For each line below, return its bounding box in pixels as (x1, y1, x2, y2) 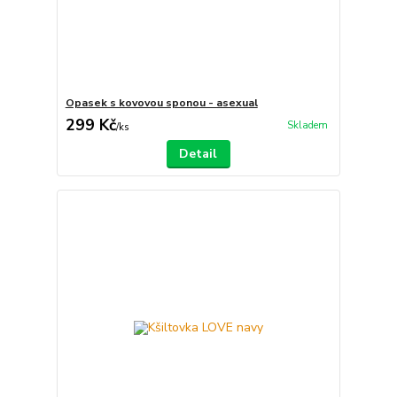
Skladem (286, 118, 328, 132)
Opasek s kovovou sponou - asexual (65, 95, 258, 110)
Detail (179, 144, 218, 162)
